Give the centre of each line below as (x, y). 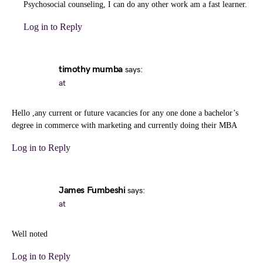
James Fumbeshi (92, 190)
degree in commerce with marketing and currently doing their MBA (124, 125)
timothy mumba (91, 70)
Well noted (30, 234)
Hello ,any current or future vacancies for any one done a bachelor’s (125, 113)
